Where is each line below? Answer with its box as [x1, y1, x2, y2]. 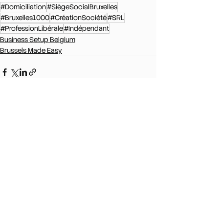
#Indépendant [64, 23, 109, 33]
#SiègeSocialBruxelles [47, 2, 117, 11]
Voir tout [130, 123, 156, 132]
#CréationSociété [50, 13, 107, 22]
